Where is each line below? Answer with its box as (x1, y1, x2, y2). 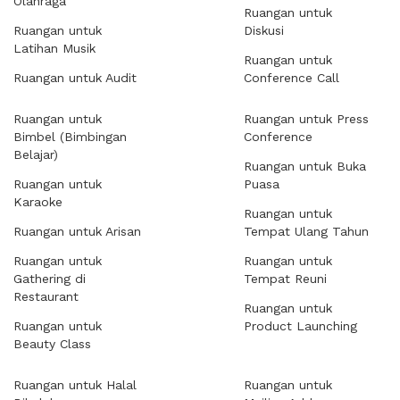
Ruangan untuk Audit (13, 71, 137, 85)
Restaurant (13, 289, 79, 304)
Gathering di (13, 271, 86, 286)
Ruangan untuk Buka (244, 159, 366, 173)
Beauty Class (13, 337, 91, 351)
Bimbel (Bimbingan (13, 129, 127, 144)
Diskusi (244, 23, 284, 37)
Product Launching (244, 319, 357, 333)
